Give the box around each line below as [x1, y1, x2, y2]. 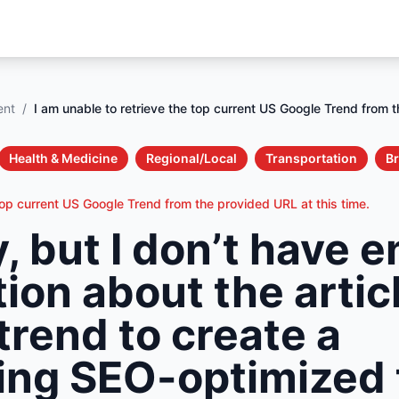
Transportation [265, 151, 357, 166]
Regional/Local [146, 151, 237, 166]
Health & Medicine [9, 151, 118, 166]
